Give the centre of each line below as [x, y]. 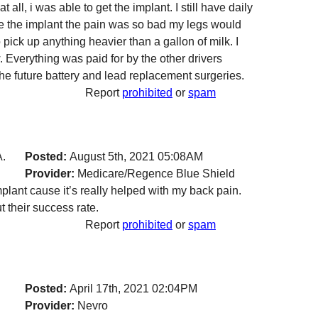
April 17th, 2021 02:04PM [133, 289]
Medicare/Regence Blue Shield [155, 174]
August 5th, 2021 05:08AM [136, 157]
